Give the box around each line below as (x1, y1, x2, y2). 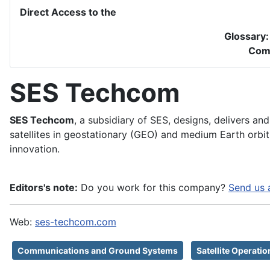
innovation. (10, 143, 60, 155)
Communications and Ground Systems (17, 245, 178, 256)
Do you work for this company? (78, 181, 228, 194)
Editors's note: (10, 181, 78, 194)
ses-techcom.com (35, 216, 116, 228)
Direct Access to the (20, 6, 116, 19)
